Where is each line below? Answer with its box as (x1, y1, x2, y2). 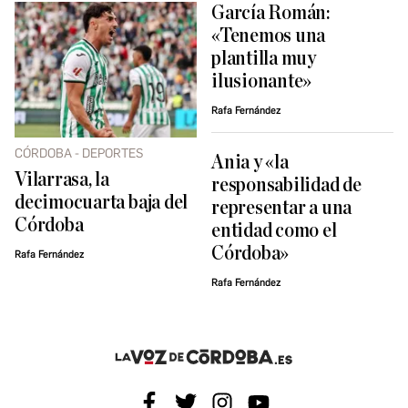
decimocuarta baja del (15, 192, 189, 214)
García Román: (211, 3, 331, 25)
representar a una (211, 198, 352, 219)
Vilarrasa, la (15, 169, 110, 191)
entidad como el (211, 220, 337, 242)
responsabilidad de (211, 175, 362, 197)
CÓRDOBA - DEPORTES (15, 146, 143, 162)
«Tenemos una (211, 25, 326, 47)
